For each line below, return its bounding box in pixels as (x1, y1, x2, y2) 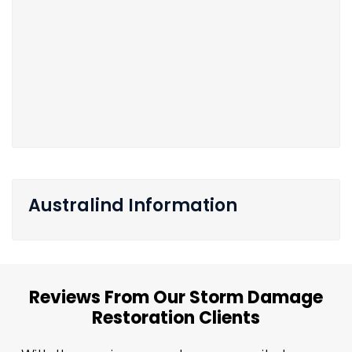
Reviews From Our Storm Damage (29, 285, 323, 310)
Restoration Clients (92, 306, 260, 331)
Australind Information (28, 193, 237, 218)
